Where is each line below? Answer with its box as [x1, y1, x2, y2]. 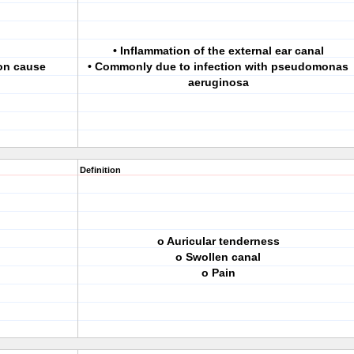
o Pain [201, 266, 235, 279]
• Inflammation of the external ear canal [112, 44, 324, 57]
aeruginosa [187, 76, 249, 88]
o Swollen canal [175, 250, 261, 263]
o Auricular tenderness [156, 235, 280, 247]
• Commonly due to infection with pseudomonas [88, 60, 348, 73]
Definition [80, 165, 121, 175]
